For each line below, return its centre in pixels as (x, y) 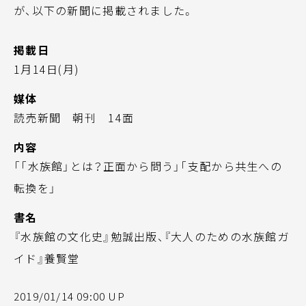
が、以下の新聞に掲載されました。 (104, 10)
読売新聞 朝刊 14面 (74, 117)
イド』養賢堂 (47, 258)
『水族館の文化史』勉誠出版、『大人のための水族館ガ (151, 236)
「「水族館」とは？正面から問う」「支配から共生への (148, 166)
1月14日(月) (47, 69)
